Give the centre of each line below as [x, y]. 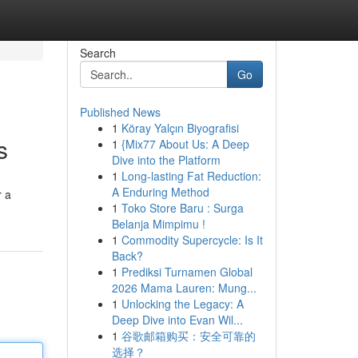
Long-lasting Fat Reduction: [191, 176]
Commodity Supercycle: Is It [192, 240]
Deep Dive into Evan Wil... [177, 320]
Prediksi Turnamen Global [187, 272]
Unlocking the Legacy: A [182, 304]
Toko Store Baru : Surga [182, 208]
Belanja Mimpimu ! [158, 224]
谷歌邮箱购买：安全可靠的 [188, 336]
